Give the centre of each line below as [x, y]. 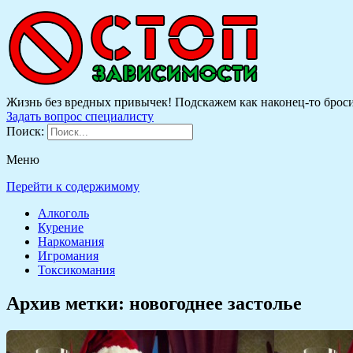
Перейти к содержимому [73, 186]
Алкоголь [63, 213]
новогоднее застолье [216, 303]
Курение [61, 227]
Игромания [68, 256]
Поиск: [27, 131]
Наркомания [71, 242]
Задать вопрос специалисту [80, 116]
